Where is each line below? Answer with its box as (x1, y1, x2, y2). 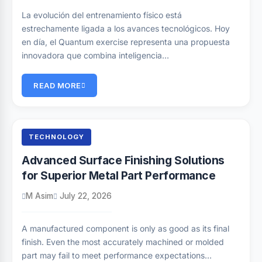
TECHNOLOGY (29, 133, 84, 141)
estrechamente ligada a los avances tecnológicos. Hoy (22, 23, 230, 33)
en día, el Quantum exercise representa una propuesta (22, 37, 230, 47)
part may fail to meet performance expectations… (22, 250, 212, 260)
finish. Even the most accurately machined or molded (22, 237, 224, 247)
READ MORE (33, 81, 81, 90)
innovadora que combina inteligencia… (22, 50, 169, 60)
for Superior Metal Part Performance (22, 168, 216, 182)
